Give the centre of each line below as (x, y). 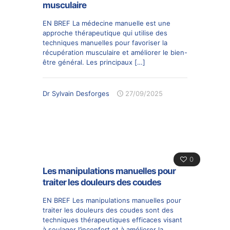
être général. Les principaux (88, 62)
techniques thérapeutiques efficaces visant (112, 219)
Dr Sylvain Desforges (76, 93)
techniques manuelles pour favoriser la (105, 42)
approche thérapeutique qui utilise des (105, 33)
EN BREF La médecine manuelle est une (107, 23)
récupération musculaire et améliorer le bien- (115, 52)
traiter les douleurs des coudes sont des (108, 210)
